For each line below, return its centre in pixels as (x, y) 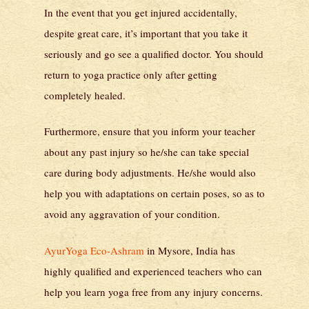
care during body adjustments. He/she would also (150, 173)
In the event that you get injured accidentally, (141, 12)
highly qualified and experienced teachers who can (153, 271)
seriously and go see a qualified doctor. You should (154, 53)
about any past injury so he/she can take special (147, 152)
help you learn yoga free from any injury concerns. (153, 291)
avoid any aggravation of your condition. (132, 214)
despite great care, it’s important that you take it (146, 33)
